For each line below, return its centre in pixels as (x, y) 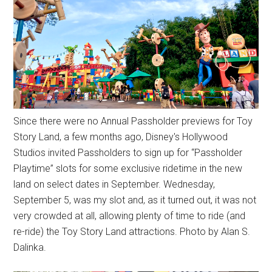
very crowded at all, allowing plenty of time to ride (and (130, 216)
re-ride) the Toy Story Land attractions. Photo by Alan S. (132, 231)
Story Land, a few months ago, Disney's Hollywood (121, 137)
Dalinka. (30, 247)
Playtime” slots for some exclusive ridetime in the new (128, 168)
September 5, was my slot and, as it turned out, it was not (135, 200)
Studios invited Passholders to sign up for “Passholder (128, 152)
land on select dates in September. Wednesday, (114, 184)
